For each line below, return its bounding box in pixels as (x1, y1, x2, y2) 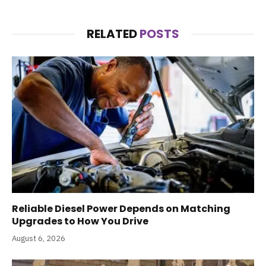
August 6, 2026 (12, 233, 65, 243)
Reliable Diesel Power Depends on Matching (12, 201, 230, 216)
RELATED (87, 26, 140, 43)
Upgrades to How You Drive (12, 214, 148, 228)
